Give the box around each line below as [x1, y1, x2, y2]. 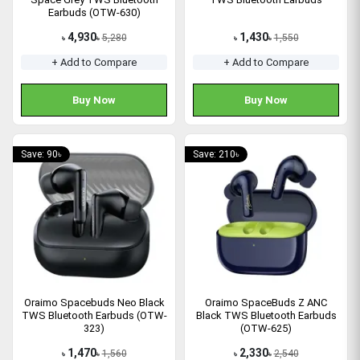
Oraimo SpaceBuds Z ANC [205, 296, 327, 309]
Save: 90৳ [21, 148, 62, 160]
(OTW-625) [240, 321, 292, 334]
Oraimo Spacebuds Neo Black [23, 296, 165, 309]
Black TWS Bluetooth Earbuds [195, 309, 337, 321]
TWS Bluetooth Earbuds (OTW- [21, 309, 167, 321]
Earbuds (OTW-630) [47, 6, 141, 18]
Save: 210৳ [193, 148, 239, 160]
